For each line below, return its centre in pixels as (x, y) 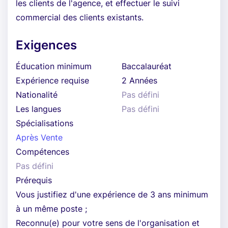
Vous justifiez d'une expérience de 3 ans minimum (112, 194)
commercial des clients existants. (80, 17)
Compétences (42, 152)
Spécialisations (45, 123)
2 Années (139, 80)
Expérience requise (52, 80)
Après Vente (39, 137)
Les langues (38, 109)
